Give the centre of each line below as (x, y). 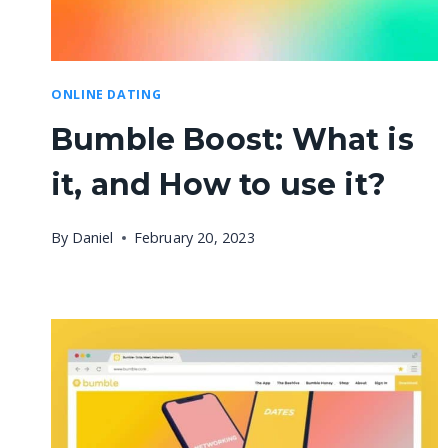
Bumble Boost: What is (232, 140)
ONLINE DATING (106, 94)
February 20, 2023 (194, 237)
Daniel (92, 237)
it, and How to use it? (218, 185)
